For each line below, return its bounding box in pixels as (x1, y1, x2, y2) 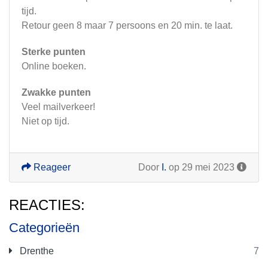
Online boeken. (22, 61, 86, 71)
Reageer (31, 162, 71, 172)
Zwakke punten (22, 87, 91, 98)
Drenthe (17, 246, 54, 256)
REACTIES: (9, 197, 85, 213)
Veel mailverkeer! (22, 102, 95, 112)
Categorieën (9, 220, 80, 235)
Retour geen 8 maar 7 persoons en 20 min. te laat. (22, 20, 233, 31)
